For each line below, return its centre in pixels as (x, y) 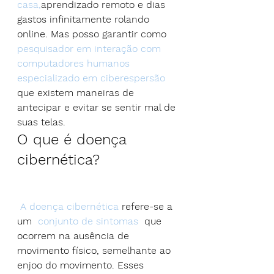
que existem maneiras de (77, 92)
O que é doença (74, 139)
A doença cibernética (69, 206)
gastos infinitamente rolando (85, 19)
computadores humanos (75, 63)
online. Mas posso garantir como (95, 34)
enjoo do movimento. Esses (82, 265)
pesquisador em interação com (91, 48)
